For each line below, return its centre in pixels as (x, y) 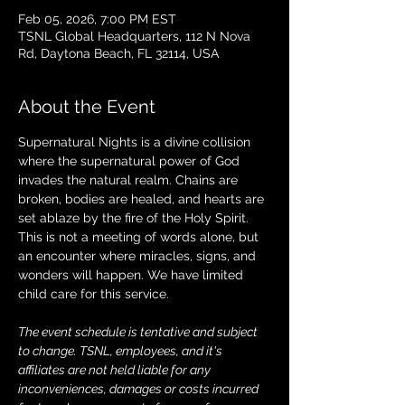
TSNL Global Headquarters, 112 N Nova (134, 36)
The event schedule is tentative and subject (139, 332)
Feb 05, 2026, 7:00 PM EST (97, 19)
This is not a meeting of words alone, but (140, 237)
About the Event (87, 107)
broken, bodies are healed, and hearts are (143, 199)
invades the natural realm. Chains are (130, 180)
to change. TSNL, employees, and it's (122, 351)
